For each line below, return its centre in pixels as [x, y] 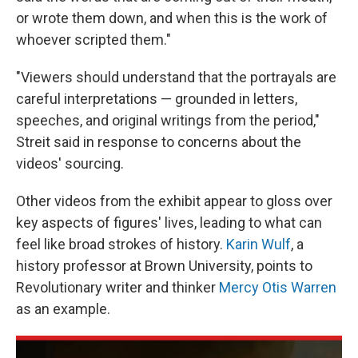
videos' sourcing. [70, 163]
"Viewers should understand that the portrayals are [176, 77]
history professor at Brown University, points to [164, 266]
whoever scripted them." [93, 40]
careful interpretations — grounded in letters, [157, 99]
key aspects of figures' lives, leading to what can [169, 223]
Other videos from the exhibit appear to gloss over [174, 201]
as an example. [63, 309]
